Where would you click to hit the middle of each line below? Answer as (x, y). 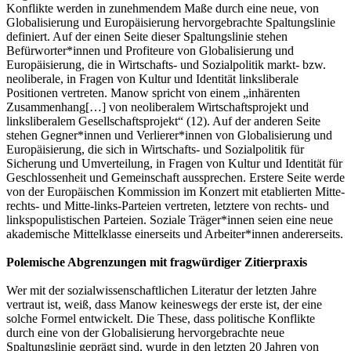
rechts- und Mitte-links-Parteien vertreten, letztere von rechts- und (168, 205)
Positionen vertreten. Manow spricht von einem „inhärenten (153, 92)
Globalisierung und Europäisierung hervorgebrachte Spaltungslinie (171, 22)
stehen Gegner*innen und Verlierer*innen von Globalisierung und (169, 135)
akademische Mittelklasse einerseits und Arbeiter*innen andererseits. (175, 233)
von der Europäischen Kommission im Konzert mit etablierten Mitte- (175, 191)
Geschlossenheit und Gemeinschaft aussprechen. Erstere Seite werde (175, 177)
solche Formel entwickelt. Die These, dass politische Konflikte (161, 318)
